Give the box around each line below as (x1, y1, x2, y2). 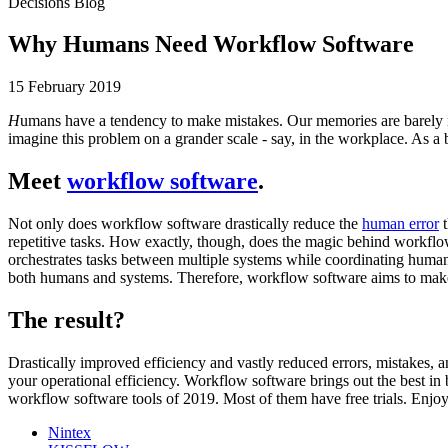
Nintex (48, 423, 91, 441)
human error (362, 215, 439, 233)
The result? (8, 307, 125, 334)
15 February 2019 (8, 78, 121, 96)
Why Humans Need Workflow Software (8, 31, 414, 58)
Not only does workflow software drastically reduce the (8, 215, 362, 233)
